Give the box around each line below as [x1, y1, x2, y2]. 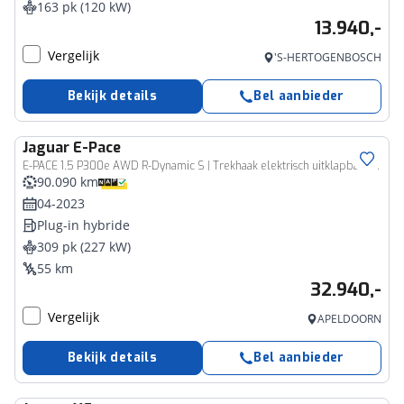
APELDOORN [317, 311, 381, 326]
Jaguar [23, 138, 69, 157]
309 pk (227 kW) [37, 238, 131, 255]
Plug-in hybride [37, 216, 130, 234]
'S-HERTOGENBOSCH [274, 50, 381, 65]
